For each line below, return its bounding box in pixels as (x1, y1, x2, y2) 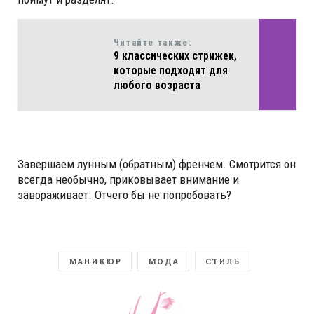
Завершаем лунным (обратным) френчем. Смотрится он (18, 156, 296, 171)
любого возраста (113, 78, 200, 92)
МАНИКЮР (68, 255, 122, 266)
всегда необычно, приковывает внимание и (18, 172, 239, 186)
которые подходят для (113, 63, 228, 77)
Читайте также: (113, 36, 192, 48)
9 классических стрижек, (113, 48, 237, 62)
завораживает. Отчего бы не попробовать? (18, 187, 231, 202)
